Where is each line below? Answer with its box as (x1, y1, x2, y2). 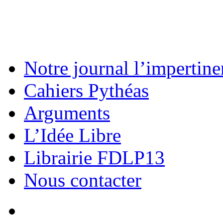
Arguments (24, 102, 110, 123)
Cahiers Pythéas (24, 80, 149, 101)
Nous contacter (24, 169, 141, 191)
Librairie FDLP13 (24, 147, 165, 168)
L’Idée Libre (24, 124, 121, 146)
